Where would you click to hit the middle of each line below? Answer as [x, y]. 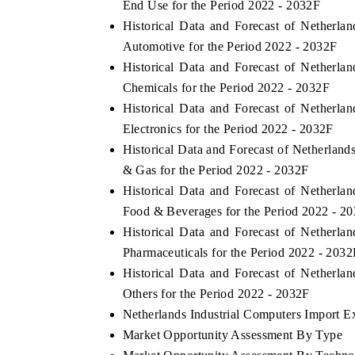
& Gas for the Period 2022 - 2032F [216, 170]
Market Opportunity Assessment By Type [233, 335]
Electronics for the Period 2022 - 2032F [228, 129]
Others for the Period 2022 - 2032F [216, 294]
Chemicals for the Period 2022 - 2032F [226, 88]
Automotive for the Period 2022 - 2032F [230, 47]
